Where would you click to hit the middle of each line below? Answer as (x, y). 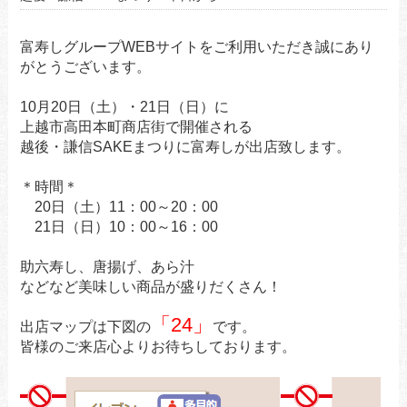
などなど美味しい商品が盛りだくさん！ (150, 286)
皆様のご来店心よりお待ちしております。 (158, 346)
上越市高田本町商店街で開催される (136, 126)
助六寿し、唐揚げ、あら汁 (107, 266)
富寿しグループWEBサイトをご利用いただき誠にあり (196, 46)
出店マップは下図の (85, 326)
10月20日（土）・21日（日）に (124, 106)
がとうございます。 (85, 66)
